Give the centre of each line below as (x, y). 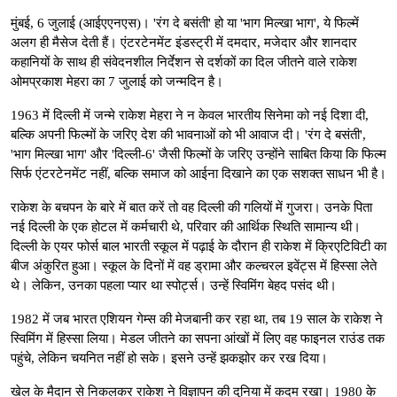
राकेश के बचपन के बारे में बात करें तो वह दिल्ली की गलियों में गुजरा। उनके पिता (191, 207)
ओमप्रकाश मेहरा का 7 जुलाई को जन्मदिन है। (117, 81)
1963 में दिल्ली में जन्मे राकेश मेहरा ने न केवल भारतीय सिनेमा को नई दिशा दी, (190, 115)
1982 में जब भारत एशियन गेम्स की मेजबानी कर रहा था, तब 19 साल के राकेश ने (197, 319)
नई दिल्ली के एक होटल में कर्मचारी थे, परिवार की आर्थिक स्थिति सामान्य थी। (186, 226)
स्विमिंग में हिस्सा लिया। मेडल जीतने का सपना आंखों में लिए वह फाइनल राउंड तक (198, 338)
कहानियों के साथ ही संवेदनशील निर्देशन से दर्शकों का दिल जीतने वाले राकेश (184, 62)
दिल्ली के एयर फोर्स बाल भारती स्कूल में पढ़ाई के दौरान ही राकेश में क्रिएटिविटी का (198, 246)
